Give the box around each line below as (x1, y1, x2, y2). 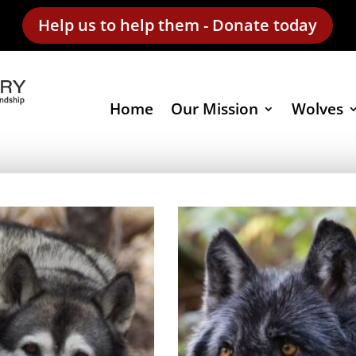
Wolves (291, 99, 343, 119)
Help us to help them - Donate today (38, 14, 318, 36)
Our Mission (170, 99, 258, 119)
